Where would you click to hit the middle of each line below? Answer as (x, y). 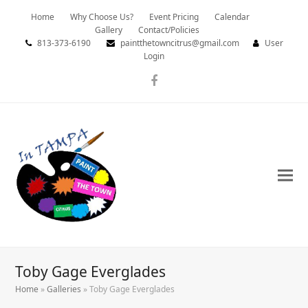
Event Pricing (174, 17)
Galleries (64, 289)
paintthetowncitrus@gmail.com (178, 43)
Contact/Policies (169, 30)
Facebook (181, 86)
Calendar (232, 17)
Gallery (109, 30)
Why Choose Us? (102, 17)
